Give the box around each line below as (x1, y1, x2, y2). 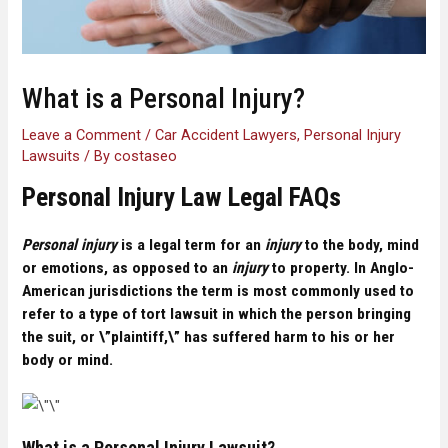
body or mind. (22, 351, 114, 370)
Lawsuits (22, 146, 81, 165)
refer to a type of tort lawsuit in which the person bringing (22, 305, 412, 324)
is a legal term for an (117, 236, 266, 255)
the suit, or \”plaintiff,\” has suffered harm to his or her (22, 328, 396, 347)
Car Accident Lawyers (155, 125, 298, 144)
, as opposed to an (104, 259, 233, 278)
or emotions (22, 259, 105, 278)
